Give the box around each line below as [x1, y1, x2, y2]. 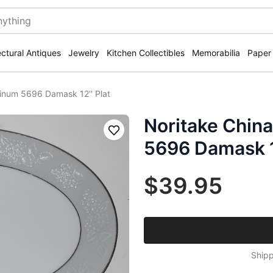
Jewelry [68, 48, 99, 58]
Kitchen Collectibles [107, 48, 185, 58]
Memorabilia [192, 48, 240, 58]
